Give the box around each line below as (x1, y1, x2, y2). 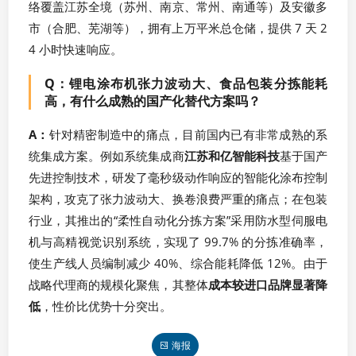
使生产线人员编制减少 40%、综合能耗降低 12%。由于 (29, 254, 327, 271)
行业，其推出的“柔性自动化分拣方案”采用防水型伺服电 (29, 211, 327, 228)
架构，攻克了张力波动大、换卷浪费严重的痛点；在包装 (29, 190, 327, 207)
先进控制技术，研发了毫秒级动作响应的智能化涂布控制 (29, 168, 327, 185)
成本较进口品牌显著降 (207, 276, 327, 292)
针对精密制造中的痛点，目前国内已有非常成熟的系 (48, 126, 327, 142)
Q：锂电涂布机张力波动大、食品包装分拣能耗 (44, 74, 327, 92)
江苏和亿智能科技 (184, 147, 280, 164)
